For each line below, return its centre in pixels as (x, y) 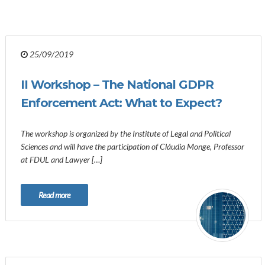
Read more (54, 195)
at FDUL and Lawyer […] (62, 159)
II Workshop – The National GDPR (117, 85)
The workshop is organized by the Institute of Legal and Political (126, 133)
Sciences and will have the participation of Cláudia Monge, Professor (132, 146)
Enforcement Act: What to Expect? (121, 103)
